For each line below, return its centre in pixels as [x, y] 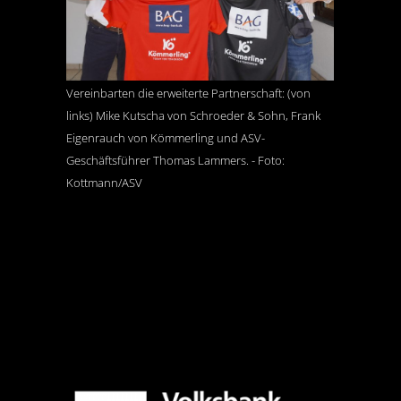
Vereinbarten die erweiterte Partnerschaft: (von [188, 94]
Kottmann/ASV [104, 183]
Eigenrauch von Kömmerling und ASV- [166, 138]
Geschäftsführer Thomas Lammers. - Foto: [175, 161]
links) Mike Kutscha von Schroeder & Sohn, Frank [193, 116]
